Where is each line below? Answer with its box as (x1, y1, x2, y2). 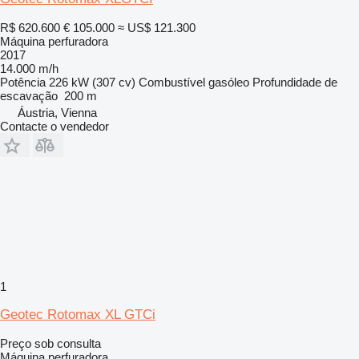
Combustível (139, 75, 205, 89)
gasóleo (208, 75, 249, 89)
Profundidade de (252, 75, 337, 89)
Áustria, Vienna (18, 105, 97, 119)
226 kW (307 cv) (49, 75, 135, 89)
